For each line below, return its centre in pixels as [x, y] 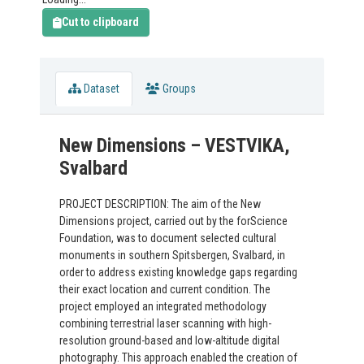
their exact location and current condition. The [165, 290]
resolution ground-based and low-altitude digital [170, 341]
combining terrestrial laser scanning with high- [166, 324]
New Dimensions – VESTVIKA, [175, 146]
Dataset [101, 89]
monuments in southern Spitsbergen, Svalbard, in [173, 256]
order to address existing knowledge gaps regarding [179, 273]
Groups [178, 89]
